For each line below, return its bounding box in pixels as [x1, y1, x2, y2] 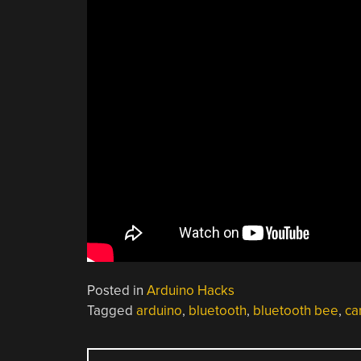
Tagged [86, 301, 136, 319]
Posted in [86, 281, 147, 299]
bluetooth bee [252, 301, 338, 319]
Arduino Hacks [146, 281, 234, 299]
